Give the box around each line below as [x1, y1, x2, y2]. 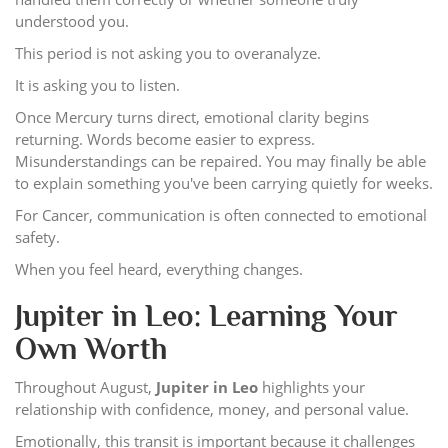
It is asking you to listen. [15, 74, 180, 95]
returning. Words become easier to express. [15, 128, 315, 149]
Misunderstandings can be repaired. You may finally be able [15, 150, 426, 171]
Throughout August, [15, 376, 156, 397]
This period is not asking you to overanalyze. [15, 42, 321, 63]
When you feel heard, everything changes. [15, 258, 303, 279]
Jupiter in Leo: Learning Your [15, 298, 398, 333]
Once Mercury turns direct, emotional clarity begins [15, 106, 369, 127]
